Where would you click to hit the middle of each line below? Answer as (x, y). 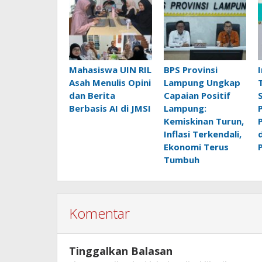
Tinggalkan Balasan (121, 251)
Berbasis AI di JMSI (110, 108)
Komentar (99, 213)
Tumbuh (181, 159)
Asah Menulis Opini (110, 82)
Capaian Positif (197, 95)
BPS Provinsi (190, 69)
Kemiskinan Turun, (204, 121)
